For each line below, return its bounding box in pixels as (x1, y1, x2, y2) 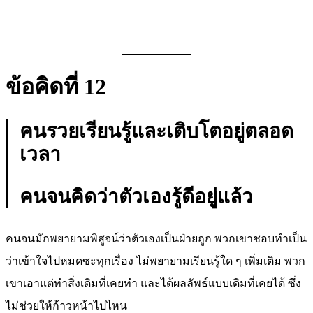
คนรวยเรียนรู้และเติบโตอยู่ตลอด (20, 120, 293, 143)
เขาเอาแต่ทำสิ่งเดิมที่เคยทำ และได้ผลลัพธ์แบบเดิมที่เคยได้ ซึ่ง (6, 277, 301, 290)
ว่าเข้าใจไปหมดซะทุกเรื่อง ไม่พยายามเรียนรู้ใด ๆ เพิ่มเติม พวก (6, 255, 305, 268)
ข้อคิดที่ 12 (6, 74, 106, 100)
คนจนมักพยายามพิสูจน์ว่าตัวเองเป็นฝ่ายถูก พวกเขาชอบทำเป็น (6, 233, 307, 245)
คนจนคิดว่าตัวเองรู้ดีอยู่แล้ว (20, 186, 253, 208)
